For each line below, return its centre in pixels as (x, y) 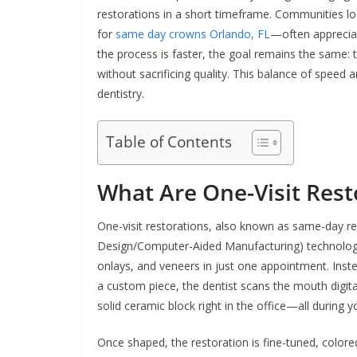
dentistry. (121, 93)
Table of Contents (169, 142)
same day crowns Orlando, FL (193, 33)
